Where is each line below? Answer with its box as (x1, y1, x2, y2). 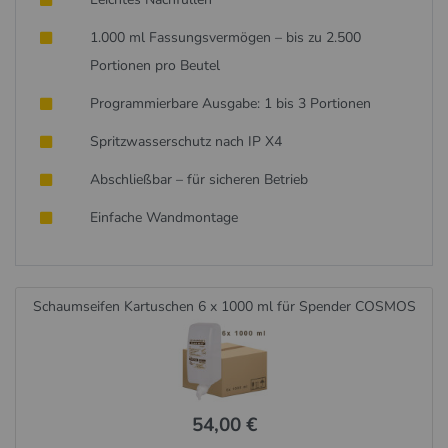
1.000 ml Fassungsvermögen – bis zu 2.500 (90, 28, 362, 48)
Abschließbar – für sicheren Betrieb (90, 170, 309, 190)
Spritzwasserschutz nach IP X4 (90, 132, 283, 152)
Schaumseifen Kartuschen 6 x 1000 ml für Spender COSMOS (32, 296, 416, 316)
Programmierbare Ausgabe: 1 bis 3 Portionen (90, 94, 372, 114)
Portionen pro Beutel (90, 56, 221, 76)
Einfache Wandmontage (90, 208, 239, 228)
